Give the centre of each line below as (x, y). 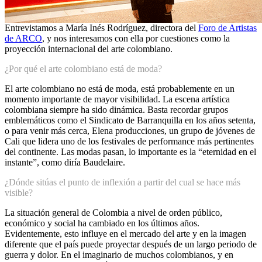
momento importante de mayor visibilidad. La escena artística (117, 99)
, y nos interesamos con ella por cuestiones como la (136, 39)
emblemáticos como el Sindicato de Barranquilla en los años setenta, (130, 120)
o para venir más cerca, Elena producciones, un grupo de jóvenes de (130, 131)
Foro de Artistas (227, 28)
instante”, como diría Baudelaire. (65, 163)
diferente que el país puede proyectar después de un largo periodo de (131, 244)
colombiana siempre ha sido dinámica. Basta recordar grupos (116, 110)
